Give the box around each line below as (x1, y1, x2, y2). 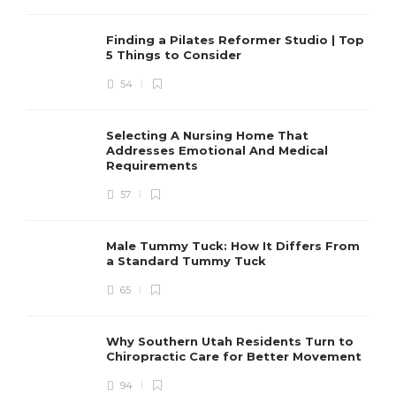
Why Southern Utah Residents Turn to (106, 333, 354, 348)
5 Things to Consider (106, 47, 245, 62)
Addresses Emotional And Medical (106, 142, 328, 157)
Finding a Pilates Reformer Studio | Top (106, 32, 364, 47)
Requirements (106, 157, 202, 172)
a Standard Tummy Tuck (106, 253, 270, 268)
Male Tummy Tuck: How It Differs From (106, 238, 360, 253)
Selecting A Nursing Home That (106, 127, 308, 142)
